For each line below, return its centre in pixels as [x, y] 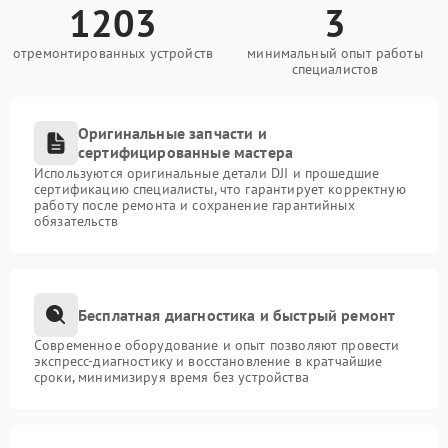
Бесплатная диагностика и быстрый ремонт [237, 314]
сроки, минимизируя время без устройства [171, 377]
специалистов [335, 69]
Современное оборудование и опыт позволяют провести [217, 345]
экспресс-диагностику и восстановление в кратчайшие [208, 361]
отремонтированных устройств [113, 53]
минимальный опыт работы [335, 53]
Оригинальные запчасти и [172, 133]
